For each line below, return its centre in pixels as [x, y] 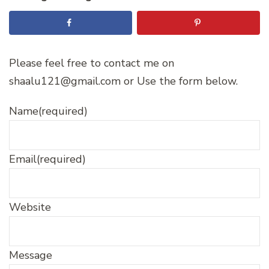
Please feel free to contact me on [92, 63]
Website [30, 207]
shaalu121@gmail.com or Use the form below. [123, 81]
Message [31, 255]
